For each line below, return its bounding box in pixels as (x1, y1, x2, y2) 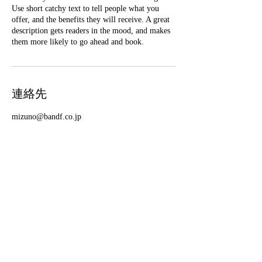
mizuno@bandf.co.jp (12, 112, 81, 121)
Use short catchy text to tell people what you (12, 4, 159, 13)
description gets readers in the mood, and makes (12, 26, 170, 35)
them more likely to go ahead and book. (12, 37, 144, 46)
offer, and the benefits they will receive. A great (12, 15, 170, 24)
